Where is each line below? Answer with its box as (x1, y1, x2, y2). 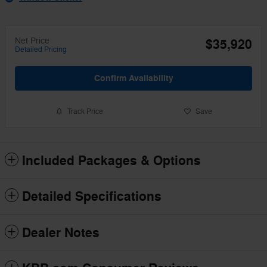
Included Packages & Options (22, 153, 201, 170)
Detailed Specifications (22, 188, 162, 206)
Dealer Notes (22, 225, 100, 242)
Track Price (67, 106, 103, 116)
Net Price (15, 35, 49, 46)
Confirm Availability (94, 72, 173, 84)
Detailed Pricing (15, 44, 67, 54)
